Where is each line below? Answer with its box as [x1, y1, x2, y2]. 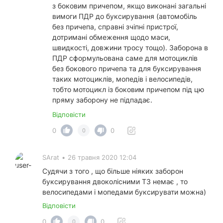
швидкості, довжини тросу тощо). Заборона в [52, 43, 208, 52]
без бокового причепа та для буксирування [52, 64, 201, 73]
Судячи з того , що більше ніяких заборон [42, 167, 183, 176]
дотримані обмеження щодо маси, [52, 33, 170, 42]
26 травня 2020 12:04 [68, 153, 136, 162]
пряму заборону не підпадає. [52, 96, 152, 105]
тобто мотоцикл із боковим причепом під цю [52, 85, 204, 94]
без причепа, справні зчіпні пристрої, [52, 22, 178, 31]
